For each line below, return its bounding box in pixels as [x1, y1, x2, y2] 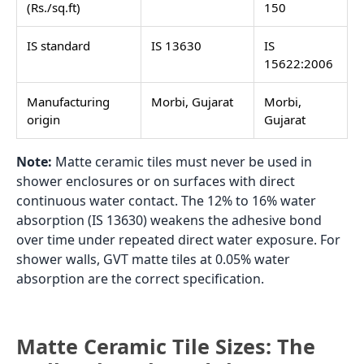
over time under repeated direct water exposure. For [16, 230, 340, 249]
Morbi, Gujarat [151, 93, 233, 110]
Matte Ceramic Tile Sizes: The [16, 331, 315, 360]
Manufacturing [27, 93, 110, 110]
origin [27, 110, 60, 128]
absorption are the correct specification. [16, 269, 264, 288]
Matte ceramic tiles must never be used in [55, 152, 312, 171]
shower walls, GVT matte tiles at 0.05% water [16, 249, 290, 268]
